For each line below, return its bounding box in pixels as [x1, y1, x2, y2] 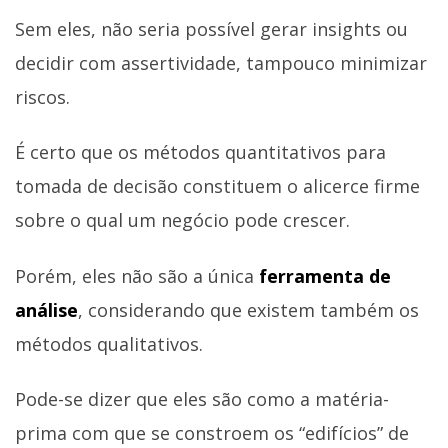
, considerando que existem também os [78, 297, 419, 322]
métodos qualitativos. [15, 331, 203, 356]
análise [15, 297, 78, 322]
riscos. [15, 84, 70, 109]
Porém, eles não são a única [15, 263, 259, 288]
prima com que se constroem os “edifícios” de [15, 421, 409, 446]
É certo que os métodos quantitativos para [15, 140, 386, 165]
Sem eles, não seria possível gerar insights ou [15, 16, 408, 41]
